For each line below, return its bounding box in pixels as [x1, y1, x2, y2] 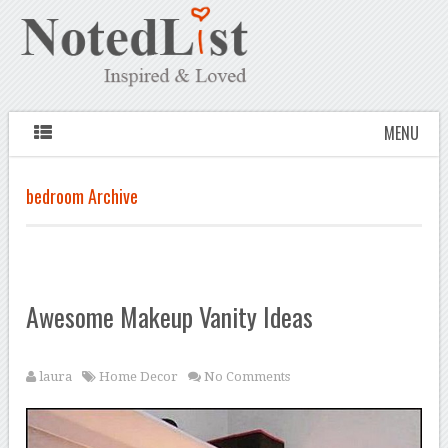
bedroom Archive [26, 183, 139, 210]
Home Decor [99, 369, 179, 385]
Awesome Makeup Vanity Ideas [26, 297, 314, 337]
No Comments [204, 369, 291, 385]
